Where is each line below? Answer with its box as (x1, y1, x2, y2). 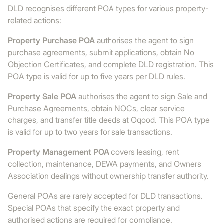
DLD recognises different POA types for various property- (8, 3, 209, 13)
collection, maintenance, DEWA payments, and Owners (8, 159, 201, 169)
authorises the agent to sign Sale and (76, 91, 207, 101)
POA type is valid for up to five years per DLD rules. (8, 71, 185, 81)
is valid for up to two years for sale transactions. (8, 127, 172, 137)
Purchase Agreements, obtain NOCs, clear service (8, 103, 185, 113)
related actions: (8, 15, 61, 25)
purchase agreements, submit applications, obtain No (8, 47, 194, 57)
